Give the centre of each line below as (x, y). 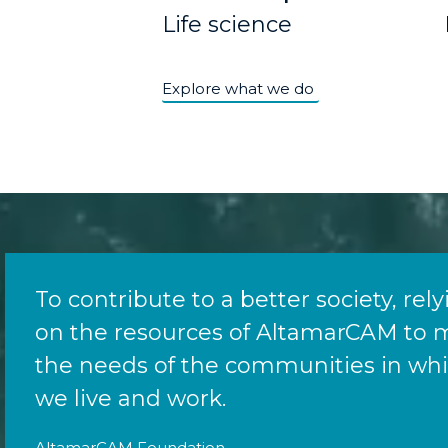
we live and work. (130, 398)
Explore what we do (238, 88)
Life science (227, 25)
